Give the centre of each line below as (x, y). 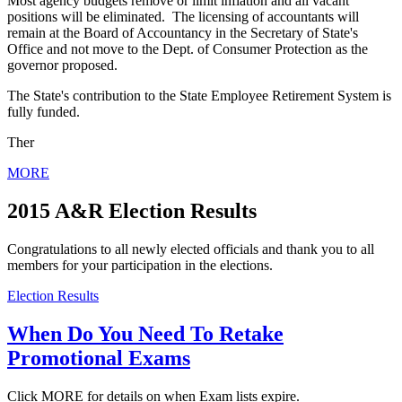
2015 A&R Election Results (132, 210)
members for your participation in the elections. (140, 265)
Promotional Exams (99, 358)
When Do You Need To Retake (145, 333)
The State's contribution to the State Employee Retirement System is (199, 96)
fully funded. (44, 112)
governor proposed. (62, 66)
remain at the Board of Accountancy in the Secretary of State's (183, 33)
